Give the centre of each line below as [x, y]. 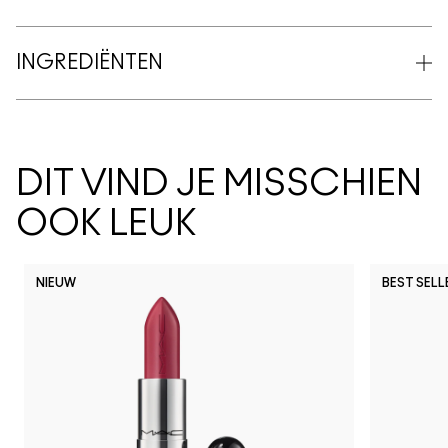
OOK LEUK [106, 224]
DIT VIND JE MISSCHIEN [219, 184]
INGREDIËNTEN [89, 63]
